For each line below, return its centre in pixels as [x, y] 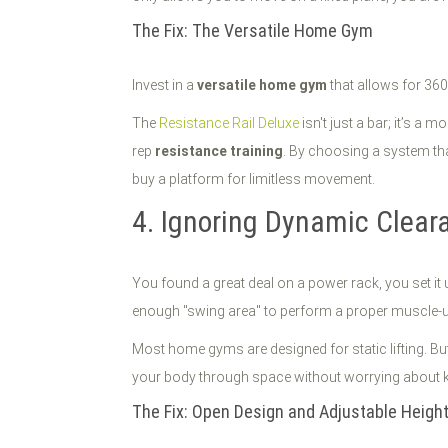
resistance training [219, 151]
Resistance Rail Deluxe [229, 123]
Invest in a [164, 85]
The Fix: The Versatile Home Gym [252, 30]
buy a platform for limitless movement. [253, 179]
